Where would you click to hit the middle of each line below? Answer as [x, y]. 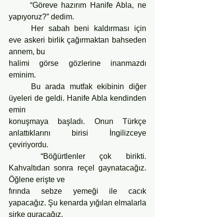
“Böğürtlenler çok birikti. [25, 156]
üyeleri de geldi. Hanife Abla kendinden [77, 98]
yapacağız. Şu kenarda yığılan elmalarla [77, 202]
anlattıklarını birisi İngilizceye [77, 133]
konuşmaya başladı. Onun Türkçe [77, 121]
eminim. [22, 75]
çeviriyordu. [29, 144]
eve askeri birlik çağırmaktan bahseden [77, 40]
